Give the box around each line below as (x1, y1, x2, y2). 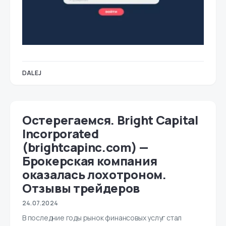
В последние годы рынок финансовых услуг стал (22, 213, 182, 223)
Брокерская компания (22, 152, 157, 169)
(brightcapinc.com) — (22, 139, 148, 156)
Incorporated (22, 125, 99, 142)
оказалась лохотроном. (22, 166, 166, 183)
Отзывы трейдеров (22, 180, 140, 197)
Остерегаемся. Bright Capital (22, 111, 198, 129)
